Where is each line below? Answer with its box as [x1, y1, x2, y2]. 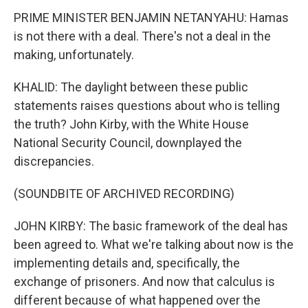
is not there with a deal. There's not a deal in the [14, 29, 271, 43]
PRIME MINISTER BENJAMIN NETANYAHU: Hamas [14, 10, 289, 25]
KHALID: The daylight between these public [14, 80, 248, 94]
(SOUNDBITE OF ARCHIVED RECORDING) [14, 186, 234, 201]
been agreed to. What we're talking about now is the [14, 237, 294, 252]
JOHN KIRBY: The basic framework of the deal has [14, 219, 288, 233]
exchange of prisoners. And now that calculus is [14, 274, 275, 289]
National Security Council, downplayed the [14, 135, 242, 150]
